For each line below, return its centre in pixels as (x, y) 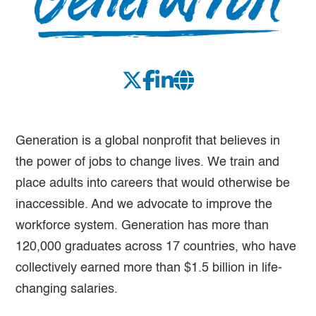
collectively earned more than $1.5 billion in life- (149, 268)
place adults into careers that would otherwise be (153, 183)
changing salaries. (67, 289)
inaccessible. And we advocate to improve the (144, 204)
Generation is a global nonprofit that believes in (148, 141)
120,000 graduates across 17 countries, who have (156, 247)
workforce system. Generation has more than (142, 225)
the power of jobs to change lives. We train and (148, 162)
